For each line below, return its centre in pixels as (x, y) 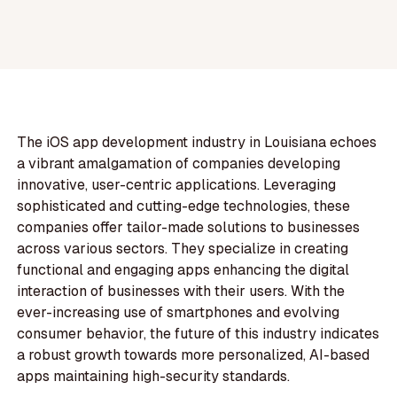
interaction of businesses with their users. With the (181, 292)
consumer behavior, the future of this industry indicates (198, 334)
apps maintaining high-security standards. (154, 377)
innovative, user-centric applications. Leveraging (177, 185)
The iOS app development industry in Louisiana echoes (197, 143)
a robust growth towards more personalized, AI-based (194, 355)
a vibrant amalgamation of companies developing (179, 164)
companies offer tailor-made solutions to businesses (189, 228)
